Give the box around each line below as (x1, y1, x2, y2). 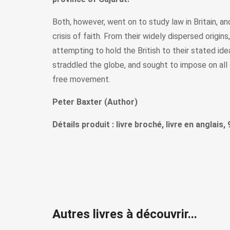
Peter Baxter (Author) (52, 97, 138, 107)
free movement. (52, 74, 110, 85)
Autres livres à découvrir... (52, 207, 197, 222)
